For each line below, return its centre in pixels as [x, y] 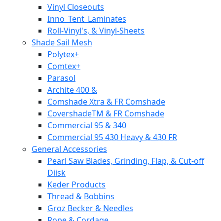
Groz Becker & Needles [90, 208]
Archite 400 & [72, 90]
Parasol [61, 78]
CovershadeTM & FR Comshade [106, 113]
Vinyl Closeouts [76, 7]
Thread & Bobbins [81, 196]
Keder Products [76, 184]
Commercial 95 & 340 [87, 125]
